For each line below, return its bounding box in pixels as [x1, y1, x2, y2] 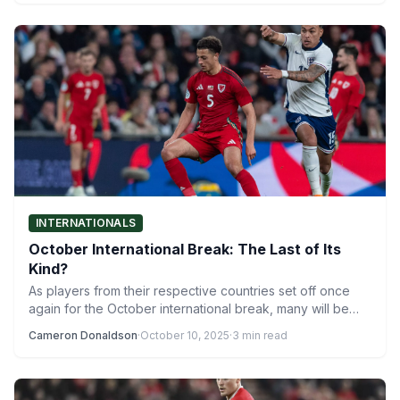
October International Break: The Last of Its [29, 240, 341, 258]
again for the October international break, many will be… [29, 301, 359, 316]
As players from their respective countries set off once [29, 283, 350, 298]
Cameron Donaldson [29, 329, 137, 342]
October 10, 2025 [140, 329, 229, 342]
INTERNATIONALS [36, 216, 137, 229]
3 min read [232, 329, 287, 342]
